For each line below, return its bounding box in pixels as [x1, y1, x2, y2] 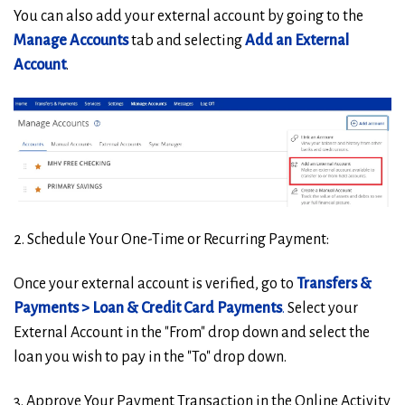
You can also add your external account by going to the [14, 7, 363, 24]
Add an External [245, 32, 349, 49]
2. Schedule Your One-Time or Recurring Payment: [14, 231, 329, 248]
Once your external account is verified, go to [14, 276, 297, 293]
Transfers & [297, 276, 372, 293]
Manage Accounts [14, 32, 128, 49]
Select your [285, 300, 358, 317]
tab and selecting [128, 32, 245, 49]
